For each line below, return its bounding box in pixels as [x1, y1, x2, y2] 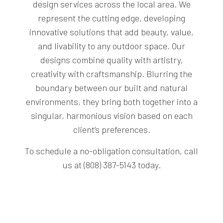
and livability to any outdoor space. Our [38, 40, 185, 52]
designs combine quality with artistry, [40, 54, 183, 66]
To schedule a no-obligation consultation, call [25, 145, 198, 157]
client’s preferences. [73, 124, 150, 135]
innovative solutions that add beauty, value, [29, 26, 194, 38]
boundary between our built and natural [35, 82, 188, 94]
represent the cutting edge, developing [38, 12, 185, 24]
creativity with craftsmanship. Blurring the [31, 68, 192, 80]
